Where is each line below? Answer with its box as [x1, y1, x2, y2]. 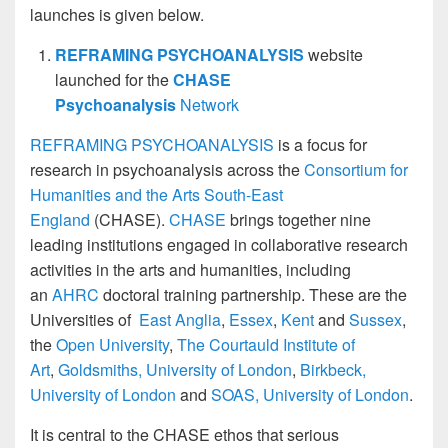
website [304, 42, 363, 66]
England [30, 207, 94, 231]
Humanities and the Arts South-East [30, 182, 283, 206]
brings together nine [226, 207, 371, 231]
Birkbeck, [300, 357, 366, 381]
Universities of [30, 307, 139, 331]
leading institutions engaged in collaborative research [30, 232, 408, 256]
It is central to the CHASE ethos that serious [30, 422, 339, 446]
